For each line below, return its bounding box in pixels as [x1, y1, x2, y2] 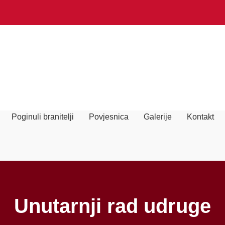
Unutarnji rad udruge [14, 195, 211, 217]
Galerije [143, 113, 172, 121]
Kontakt [186, 113, 214, 121]
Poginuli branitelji [11, 113, 74, 121]
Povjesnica [88, 113, 129, 121]
